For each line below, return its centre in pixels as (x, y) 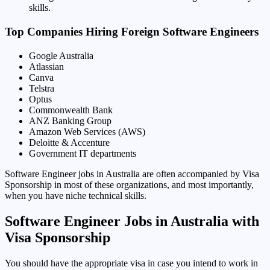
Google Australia (61, 55)
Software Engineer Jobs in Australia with (132, 221)
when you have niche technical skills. (76, 195)
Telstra (42, 88)
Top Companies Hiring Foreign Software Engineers (132, 31)
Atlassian (46, 66)
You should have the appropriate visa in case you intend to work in (131, 263)
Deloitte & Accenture (69, 142)
